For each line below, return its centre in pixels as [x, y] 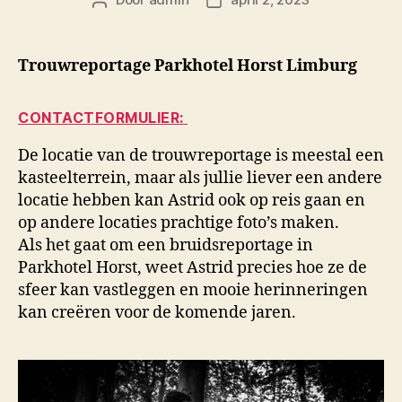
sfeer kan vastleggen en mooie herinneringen [193, 291]
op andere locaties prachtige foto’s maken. [179, 223]
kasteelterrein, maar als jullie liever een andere [200, 179]
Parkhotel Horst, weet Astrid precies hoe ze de [192, 268]
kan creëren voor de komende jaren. [157, 313]
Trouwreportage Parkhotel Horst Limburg [188, 66]
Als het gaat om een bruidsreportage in [166, 246]
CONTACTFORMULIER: [103, 118]
